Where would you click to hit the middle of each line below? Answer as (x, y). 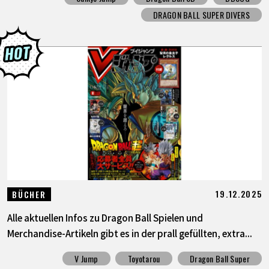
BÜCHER (29, 194)
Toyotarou (144, 259)
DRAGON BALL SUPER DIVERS (201, 15)
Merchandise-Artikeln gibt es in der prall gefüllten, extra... (129, 233)
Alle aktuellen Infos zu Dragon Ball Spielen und (105, 217)
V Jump (86, 259)
